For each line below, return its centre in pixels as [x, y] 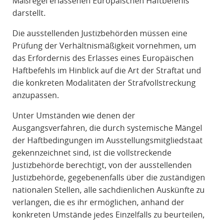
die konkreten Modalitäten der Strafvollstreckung [104, 83]
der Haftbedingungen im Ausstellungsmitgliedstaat [107, 140]
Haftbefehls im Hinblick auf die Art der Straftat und [107, 71]
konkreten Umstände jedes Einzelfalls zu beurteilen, [108, 215]
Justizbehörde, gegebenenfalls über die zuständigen [109, 178]
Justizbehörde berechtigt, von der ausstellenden [102, 165]
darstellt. [29, 13]
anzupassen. [35, 95]
